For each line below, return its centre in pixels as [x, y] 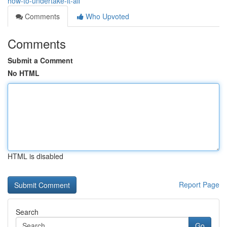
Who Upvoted [106, 16]
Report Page [199, 184]
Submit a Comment [40, 60]
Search [27, 212]
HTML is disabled [35, 156]
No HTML [24, 73]
